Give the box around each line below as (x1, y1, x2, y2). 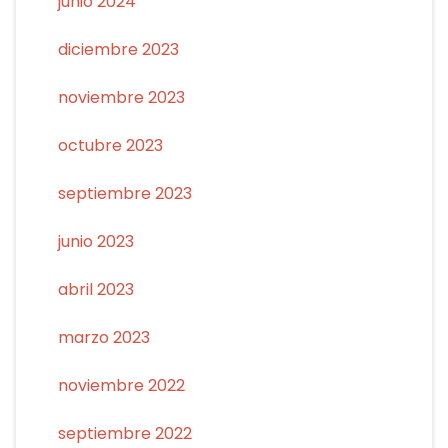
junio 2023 (57, 229, 134, 253)
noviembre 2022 (57, 373, 185, 397)
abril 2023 (57, 277, 134, 301)
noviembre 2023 (57, 85, 185, 109)
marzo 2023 (57, 325, 150, 349)
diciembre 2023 (57, 37, 179, 61)
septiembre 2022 (57, 421, 192, 445)
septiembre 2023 (57, 181, 192, 205)
